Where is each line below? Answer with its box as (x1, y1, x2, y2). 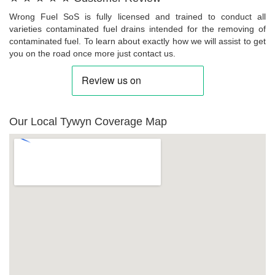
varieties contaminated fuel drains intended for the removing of (9, 24, 266, 34)
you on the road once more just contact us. (9, 48, 176, 59)
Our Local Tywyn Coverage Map (9, 115, 167, 128)
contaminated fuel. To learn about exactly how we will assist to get (9, 36, 266, 47)
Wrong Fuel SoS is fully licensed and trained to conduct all (9, 12, 266, 22)
